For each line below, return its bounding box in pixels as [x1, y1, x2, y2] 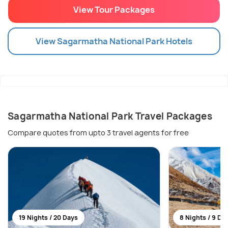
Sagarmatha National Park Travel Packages [8, 110, 212, 123]
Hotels [164, 35, 192, 47]
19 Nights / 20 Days [19, 213, 78, 222]
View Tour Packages [73, 4, 155, 16]
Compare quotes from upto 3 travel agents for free [8, 128, 189, 138]
